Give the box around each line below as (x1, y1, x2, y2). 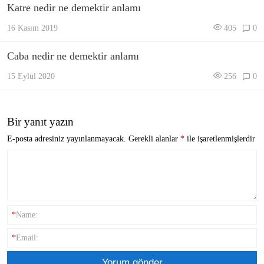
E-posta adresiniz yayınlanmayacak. (7, 134, 126, 144)
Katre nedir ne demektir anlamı (7, 2, 141, 14)
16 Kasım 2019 (7, 23, 58, 33)
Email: (15, 233, 38, 243)
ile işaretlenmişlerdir (184, 134, 255, 144)
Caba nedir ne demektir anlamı (7, 50, 139, 62)
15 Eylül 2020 (7, 71, 55, 81)
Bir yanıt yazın (7, 115, 74, 128)
